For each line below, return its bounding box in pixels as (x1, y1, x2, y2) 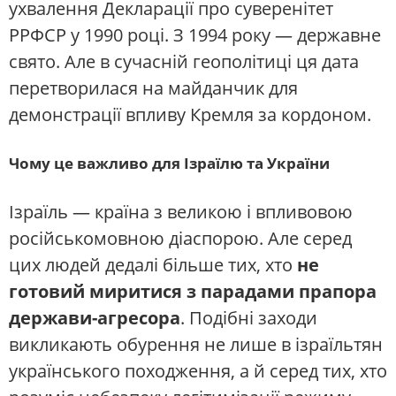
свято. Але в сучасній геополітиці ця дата (9, 49, 359, 74)
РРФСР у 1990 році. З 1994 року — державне (9, 23, 381, 48)
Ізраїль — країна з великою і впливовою (9, 199, 353, 224)
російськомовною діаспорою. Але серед (9, 225, 352, 250)
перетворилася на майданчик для (9, 76, 298, 101)
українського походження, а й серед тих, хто (9, 358, 387, 383)
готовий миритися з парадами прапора (9, 278, 377, 303)
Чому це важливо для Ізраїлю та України (9, 152, 330, 173)
